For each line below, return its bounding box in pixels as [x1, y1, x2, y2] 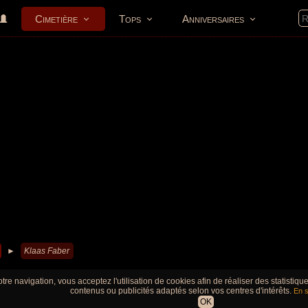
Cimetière [35, 13, 78, 25]
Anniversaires [182, 13, 244, 25]
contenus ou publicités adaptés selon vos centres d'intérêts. [70, 286, 294, 296]
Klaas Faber [24, 246, 69, 256]
